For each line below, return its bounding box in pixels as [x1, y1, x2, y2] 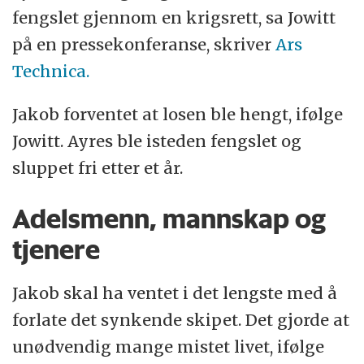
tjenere [12, 232, 101, 266]
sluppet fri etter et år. [12, 157, 184, 178]
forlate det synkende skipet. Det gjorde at [12, 310, 350, 331]
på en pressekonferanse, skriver [12, 33, 276, 54]
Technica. [12, 60, 90, 81]
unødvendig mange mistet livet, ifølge [12, 336, 325, 357]
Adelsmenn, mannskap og [12, 201, 327, 235]
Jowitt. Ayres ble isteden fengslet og [12, 130, 302, 151]
